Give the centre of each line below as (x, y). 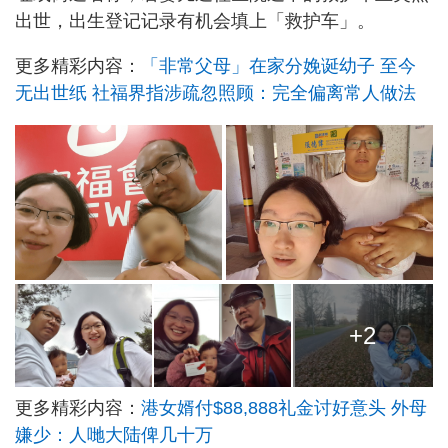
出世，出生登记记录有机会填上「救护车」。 (195, 21)
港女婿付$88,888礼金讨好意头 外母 (284, 408)
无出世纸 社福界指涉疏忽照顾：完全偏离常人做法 (215, 93)
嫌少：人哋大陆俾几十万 (114, 435)
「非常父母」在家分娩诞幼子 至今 (278, 66)
